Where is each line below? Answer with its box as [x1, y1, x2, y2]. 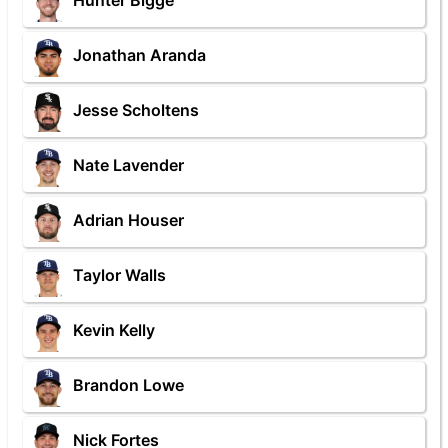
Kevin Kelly [73, 320, 155, 341]
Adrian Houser [73, 210, 184, 231]
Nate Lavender [73, 155, 184, 176]
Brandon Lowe [73, 375, 184, 396]
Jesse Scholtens [73, 100, 199, 121]
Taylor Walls [73, 265, 166, 286]
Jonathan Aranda [73, 45, 206, 66]
